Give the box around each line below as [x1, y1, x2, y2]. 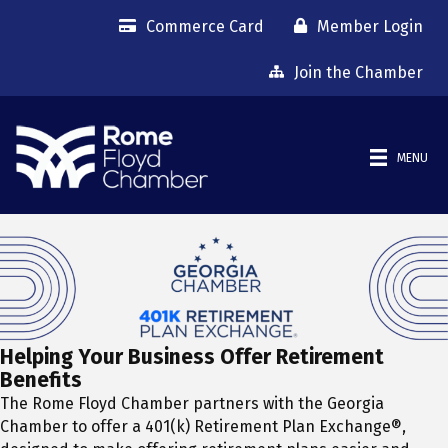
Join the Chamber [294, 62, 423, 82]
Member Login [317, 16, 423, 36]
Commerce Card [146, 16, 264, 36]
